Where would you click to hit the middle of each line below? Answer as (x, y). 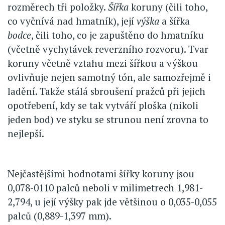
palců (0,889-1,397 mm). (60, 216)
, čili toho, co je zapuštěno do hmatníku (118, 35)
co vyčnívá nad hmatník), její (72, 21)
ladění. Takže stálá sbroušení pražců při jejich (106, 91)
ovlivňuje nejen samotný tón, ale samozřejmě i (109, 77)
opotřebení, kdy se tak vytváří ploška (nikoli (103, 105)
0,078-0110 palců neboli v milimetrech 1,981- (105, 188)
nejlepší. (26, 134)
